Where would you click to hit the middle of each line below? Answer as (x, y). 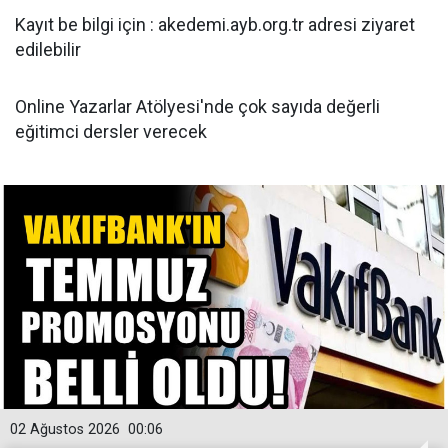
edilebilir (48, 49)
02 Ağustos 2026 (65, 429)
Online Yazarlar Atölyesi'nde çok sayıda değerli (197, 106)
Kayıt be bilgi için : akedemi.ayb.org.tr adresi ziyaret (215, 24)
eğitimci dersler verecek (111, 131)
